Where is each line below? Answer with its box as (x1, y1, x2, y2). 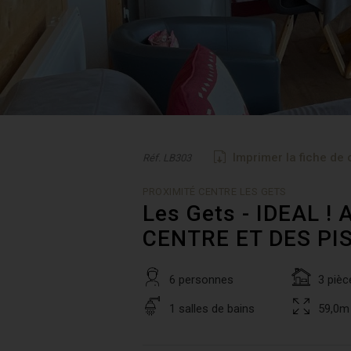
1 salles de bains (169, 302, 255, 316)
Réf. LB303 (143, 152, 191, 164)
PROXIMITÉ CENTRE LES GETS (143, 186, 287, 197)
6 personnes (169, 273, 233, 287)
